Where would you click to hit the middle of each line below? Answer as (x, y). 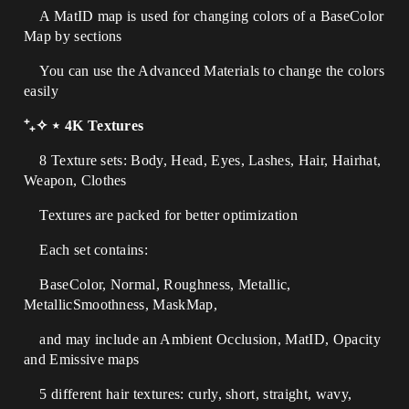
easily (41, 91)
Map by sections (73, 36)
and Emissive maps (82, 359)
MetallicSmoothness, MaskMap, (121, 304)
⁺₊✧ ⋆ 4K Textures (84, 126)
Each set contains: (94, 250)
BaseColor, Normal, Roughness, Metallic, (165, 284)
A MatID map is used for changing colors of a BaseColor (204, 16)
